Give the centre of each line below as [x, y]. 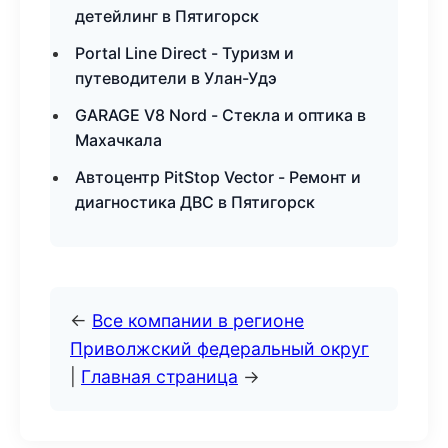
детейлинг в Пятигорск [167, 16]
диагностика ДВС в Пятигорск [195, 202]
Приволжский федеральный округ [219, 348]
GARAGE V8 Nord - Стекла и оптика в [220, 115]
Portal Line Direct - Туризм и [184, 53]
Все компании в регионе [198, 320]
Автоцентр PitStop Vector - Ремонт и [218, 177]
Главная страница [159, 376]
